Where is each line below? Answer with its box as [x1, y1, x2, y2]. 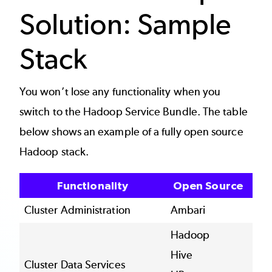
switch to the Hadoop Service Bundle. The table [19, 104, 248, 118]
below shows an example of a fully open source [19, 124, 243, 138]
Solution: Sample [19, 7, 231, 42]
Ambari [171, 203, 206, 217]
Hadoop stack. [19, 144, 89, 158]
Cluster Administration [24, 203, 131, 217]
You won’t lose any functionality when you [19, 84, 221, 98]
